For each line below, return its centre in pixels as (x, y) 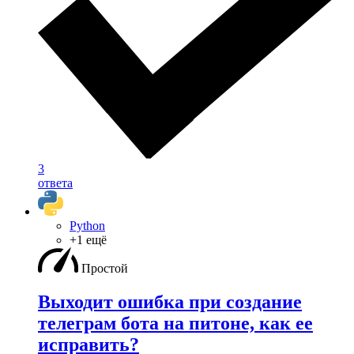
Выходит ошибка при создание (170, 301)
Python (87, 226)
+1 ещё (88, 240)
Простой (105, 269)
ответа (55, 183)
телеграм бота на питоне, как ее (175, 323)
